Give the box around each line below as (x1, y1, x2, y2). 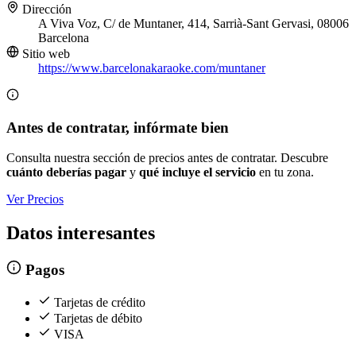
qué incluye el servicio (139, 165, 256, 180)
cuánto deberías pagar (6, 165, 126, 180)
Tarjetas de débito (54, 311, 142, 325)
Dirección (19, 2, 72, 17)
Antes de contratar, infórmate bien (6, 118, 229, 136)
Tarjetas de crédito (54, 295, 145, 309)
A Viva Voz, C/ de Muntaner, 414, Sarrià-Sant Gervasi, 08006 (38, 17, 349, 31)
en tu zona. (256, 165, 314, 180)
